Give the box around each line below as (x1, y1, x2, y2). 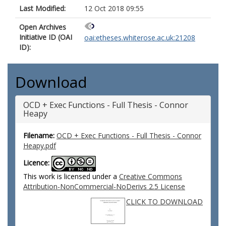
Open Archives (19, 22, 66, 32)
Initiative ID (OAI (19, 32, 72, 42)
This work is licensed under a (23, 172, 119, 181)
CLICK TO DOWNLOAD (126, 197, 203, 206)
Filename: (23, 131, 54, 140)
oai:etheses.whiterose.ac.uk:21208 (84, 33, 195, 43)
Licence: (23, 158, 49, 168)
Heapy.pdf (23, 141, 56, 150)
